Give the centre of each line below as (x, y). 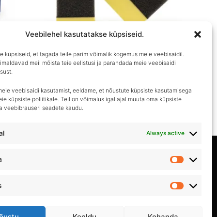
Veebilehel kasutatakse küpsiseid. (85, 34)
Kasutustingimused (108, 174)
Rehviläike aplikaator (78, 77)
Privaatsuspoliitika (108, 152)
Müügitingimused (108, 196)
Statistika (199, 164)
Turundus (200, 191)
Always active (165, 133)
